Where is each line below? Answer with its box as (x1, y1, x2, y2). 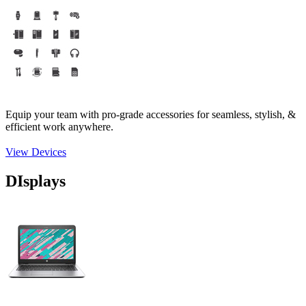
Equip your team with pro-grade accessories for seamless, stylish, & (5, 109, 296, 121)
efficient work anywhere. (5, 121, 113, 133)
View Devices (5, 146, 66, 158)
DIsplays (5, 171, 66, 190)
